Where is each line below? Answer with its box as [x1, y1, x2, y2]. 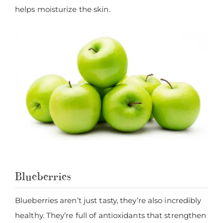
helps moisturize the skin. [15, 4, 111, 14]
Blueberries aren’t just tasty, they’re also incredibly [15, 196, 202, 206]
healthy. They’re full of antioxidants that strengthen [15, 211, 207, 221]
